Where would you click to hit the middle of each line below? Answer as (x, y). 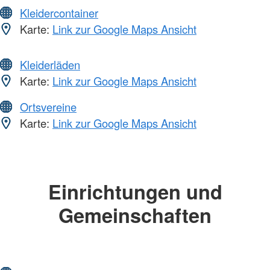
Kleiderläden (50, 65)
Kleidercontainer (59, 13)
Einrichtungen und (135, 192)
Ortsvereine (48, 107)
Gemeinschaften (135, 215)
